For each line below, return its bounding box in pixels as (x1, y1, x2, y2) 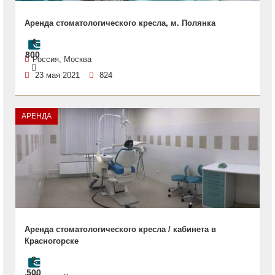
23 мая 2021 (35, 71, 80, 80)
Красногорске (25, 236, 79, 246)
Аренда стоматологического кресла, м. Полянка (25, 18, 215, 28)
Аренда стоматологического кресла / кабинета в (25, 225, 216, 234)
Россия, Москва (33, 55, 91, 64)
